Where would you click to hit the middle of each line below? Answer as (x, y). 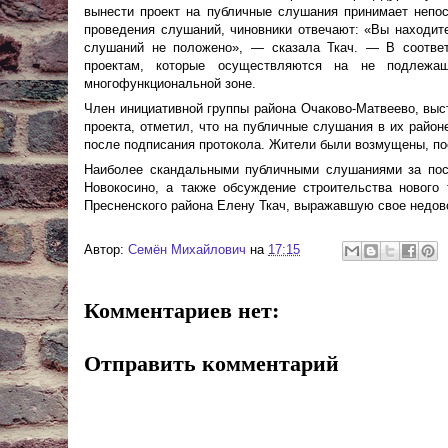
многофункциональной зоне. (170, 83)
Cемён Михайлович (187, 250)
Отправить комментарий (211, 362)
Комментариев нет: (181, 309)
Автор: (106, 250)
